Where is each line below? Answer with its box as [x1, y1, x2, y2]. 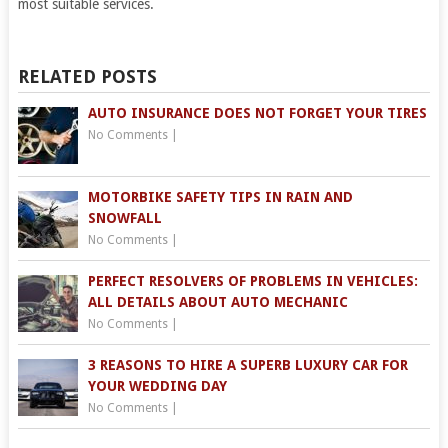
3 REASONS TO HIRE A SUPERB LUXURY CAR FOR [87, 357, 408, 373]
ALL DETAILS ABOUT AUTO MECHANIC [87, 294, 348, 310]
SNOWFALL [87, 210, 162, 226]
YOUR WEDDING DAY [87, 378, 227, 394]
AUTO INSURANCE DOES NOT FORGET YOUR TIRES [87, 105, 427, 121]
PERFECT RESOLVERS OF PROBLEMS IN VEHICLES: [87, 273, 418, 289]
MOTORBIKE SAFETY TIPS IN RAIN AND [87, 189, 353, 205]
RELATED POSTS [17, 66, 157, 87]
